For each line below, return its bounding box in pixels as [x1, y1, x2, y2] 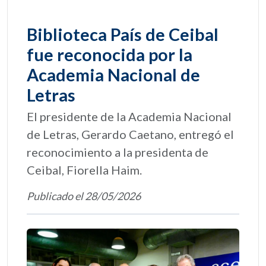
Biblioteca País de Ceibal [27, 24, 218, 45]
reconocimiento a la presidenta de [27, 145, 208, 159]
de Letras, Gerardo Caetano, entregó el [27, 127, 234, 141]
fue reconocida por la [27, 45, 192, 65]
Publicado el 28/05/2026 [27, 189, 141, 202]
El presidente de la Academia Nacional [27, 109, 232, 123]
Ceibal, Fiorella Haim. [27, 163, 142, 177]
